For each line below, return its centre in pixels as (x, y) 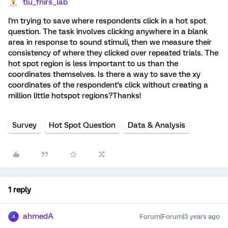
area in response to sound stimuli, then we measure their (110, 42)
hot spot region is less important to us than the (93, 64)
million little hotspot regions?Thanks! (75, 96)
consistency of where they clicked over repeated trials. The (113, 53)
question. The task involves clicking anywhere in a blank (108, 32)
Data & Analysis (156, 125)
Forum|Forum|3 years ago (180, 217)
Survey (24, 125)
